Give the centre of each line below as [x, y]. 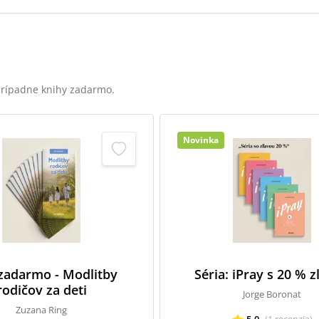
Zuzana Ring [41, 310]
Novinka [201, 140]
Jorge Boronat [272, 294]
